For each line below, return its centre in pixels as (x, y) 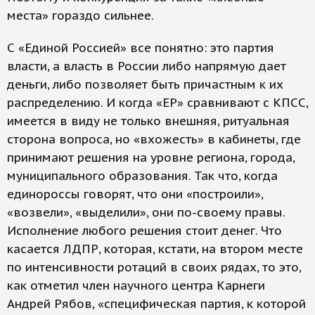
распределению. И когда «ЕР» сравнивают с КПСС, (157, 103)
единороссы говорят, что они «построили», (135, 194)
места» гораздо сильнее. (81, 15)
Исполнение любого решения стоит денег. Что (144, 231)
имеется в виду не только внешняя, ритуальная (148, 121)
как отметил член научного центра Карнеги (136, 285)
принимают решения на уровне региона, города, (151, 157)
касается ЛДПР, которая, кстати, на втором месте (155, 249)
